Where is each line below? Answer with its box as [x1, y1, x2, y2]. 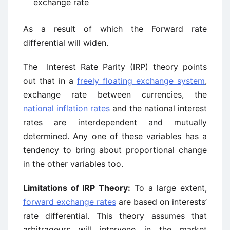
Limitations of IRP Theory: [23, 183, 131, 193]
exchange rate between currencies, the [23, 89, 207, 100]
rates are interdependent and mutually [23, 117, 207, 127]
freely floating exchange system [77, 75, 205, 86]
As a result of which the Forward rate [23, 24, 207, 34]
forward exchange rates [23, 197, 116, 207]
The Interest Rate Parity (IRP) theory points [23, 62, 207, 72]
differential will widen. [23, 37, 108, 48]
